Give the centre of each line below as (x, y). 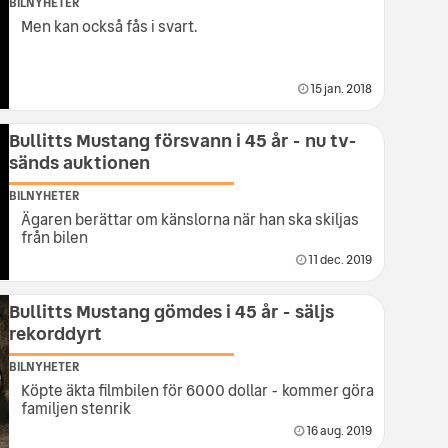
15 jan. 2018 (339, 88)
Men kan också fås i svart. (109, 26)
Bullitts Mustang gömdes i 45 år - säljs (171, 311)
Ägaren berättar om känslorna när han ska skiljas (190, 219)
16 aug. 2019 (337, 430)
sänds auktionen (79, 162)
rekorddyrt (55, 333)
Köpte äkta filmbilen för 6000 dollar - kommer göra (197, 390)
